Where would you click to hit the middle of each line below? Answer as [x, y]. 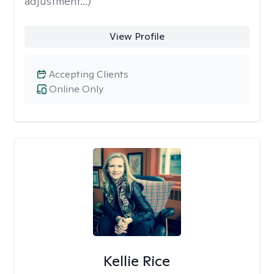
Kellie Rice [137, 261]
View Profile [137, 36]
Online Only [76, 89]
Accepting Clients [89, 74]
